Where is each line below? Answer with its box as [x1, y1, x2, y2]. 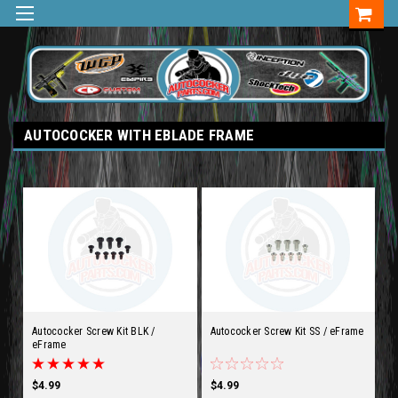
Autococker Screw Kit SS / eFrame [210, 324, 364, 338]
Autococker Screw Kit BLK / [32, 324, 155, 338]
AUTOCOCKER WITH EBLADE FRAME [24, 126, 254, 144]
